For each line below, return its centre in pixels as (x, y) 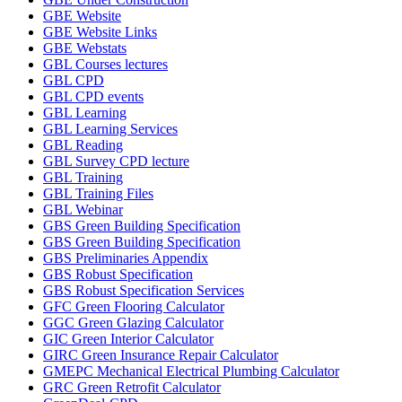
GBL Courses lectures (105, 64)
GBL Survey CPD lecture (116, 161)
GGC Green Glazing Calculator (133, 323)
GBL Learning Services (110, 129)
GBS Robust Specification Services (144, 290)
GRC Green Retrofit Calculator (132, 387)
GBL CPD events (93, 96)
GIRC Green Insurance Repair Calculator (161, 355)
